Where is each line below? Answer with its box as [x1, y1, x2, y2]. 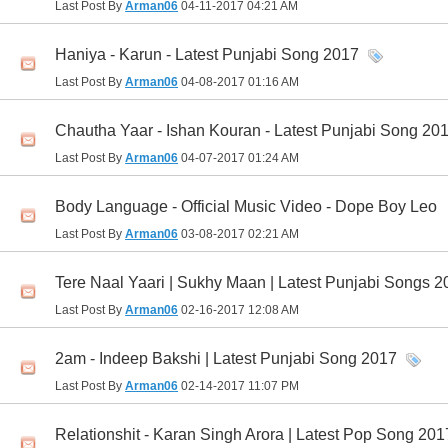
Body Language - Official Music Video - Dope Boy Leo [55, 198, 437, 216]
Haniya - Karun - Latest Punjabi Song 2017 [55, 46, 359, 64]
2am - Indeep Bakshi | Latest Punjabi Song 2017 [55, 350, 397, 368]
